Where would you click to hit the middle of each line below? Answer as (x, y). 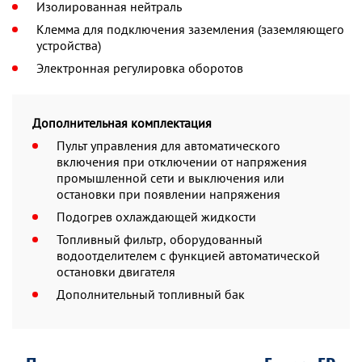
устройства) (69, 46)
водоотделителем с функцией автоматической (188, 256)
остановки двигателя (116, 272)
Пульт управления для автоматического (168, 146)
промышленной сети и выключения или (122, 178)
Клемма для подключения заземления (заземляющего (190, 29)
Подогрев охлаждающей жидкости (156, 217)
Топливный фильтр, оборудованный (160, 240)
